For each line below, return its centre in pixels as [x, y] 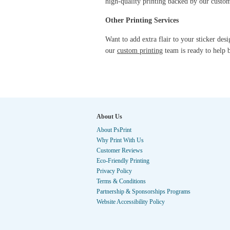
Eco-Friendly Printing [123, 161]
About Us [109, 117]
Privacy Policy [114, 171]
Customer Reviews [120, 150]
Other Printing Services [142, 20]
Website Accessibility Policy [131, 202]
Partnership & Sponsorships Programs [143, 191]
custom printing [140, 51]
